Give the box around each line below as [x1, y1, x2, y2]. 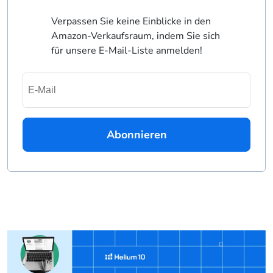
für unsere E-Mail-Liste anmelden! [51, 44, 202, 58]
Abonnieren [106, 127, 167, 143]
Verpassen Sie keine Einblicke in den [51, 15, 211, 29]
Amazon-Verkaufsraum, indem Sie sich [51, 29, 220, 43]
